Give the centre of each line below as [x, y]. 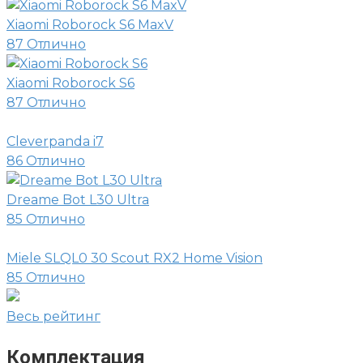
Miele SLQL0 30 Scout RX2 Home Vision [135, 258]
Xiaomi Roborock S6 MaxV [90, 25]
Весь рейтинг [53, 317]
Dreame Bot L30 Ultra [78, 200]
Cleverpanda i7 [55, 142]
